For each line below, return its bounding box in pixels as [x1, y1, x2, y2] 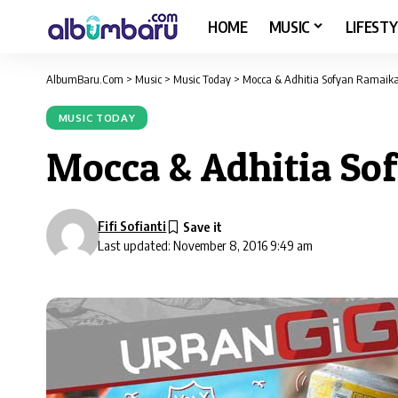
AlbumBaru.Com [46, 72, 123, 86]
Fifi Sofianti [98, 218, 167, 235]
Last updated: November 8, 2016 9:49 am [98, 237, 314, 254]
